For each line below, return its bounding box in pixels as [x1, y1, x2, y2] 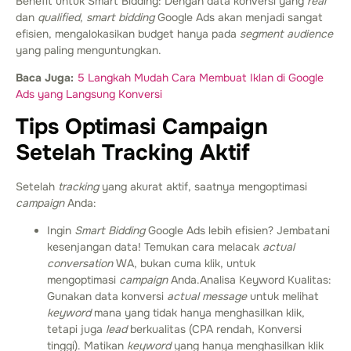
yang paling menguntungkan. [16, 43, 161, 58]
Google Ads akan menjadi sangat [154, 10, 323, 25]
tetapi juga [47, 322, 106, 337]
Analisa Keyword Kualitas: [200, 273, 331, 288]
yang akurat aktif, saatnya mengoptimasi [99, 179, 307, 194]
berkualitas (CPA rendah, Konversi [127, 322, 302, 337]
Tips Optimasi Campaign [16, 112, 268, 141]
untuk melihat [247, 289, 319, 304]
